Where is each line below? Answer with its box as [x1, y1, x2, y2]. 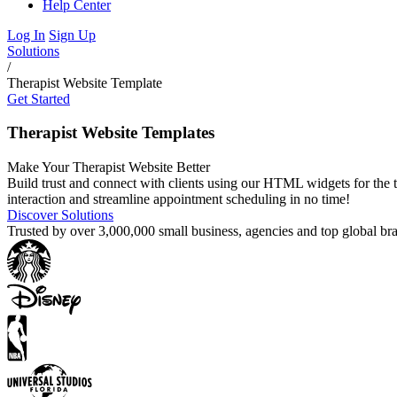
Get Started [7, 90, 70, 106]
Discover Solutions [7, 206, 113, 222]
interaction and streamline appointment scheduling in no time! [7, 191, 350, 206]
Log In [7, 27, 45, 43]
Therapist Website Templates [7, 123, 214, 143]
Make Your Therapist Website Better [7, 159, 210, 175]
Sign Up [49, 27, 96, 43]
